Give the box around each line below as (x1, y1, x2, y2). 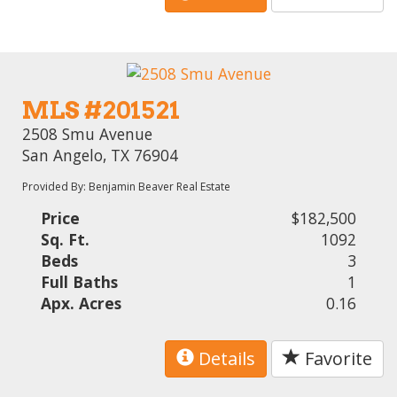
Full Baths (41, 271, 119, 293)
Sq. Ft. (41, 229, 90, 251)
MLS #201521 (22, 96, 181, 126)
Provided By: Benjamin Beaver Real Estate (22, 179, 231, 195)
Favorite (300, 346, 372, 371)
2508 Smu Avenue (22, 123, 153, 145)
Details (194, 346, 255, 371)
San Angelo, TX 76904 (22, 144, 179, 167)
